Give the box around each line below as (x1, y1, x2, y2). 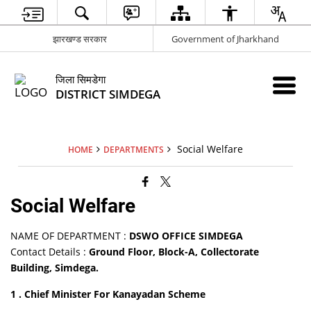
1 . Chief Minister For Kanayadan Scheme (10, 287, 206, 301)
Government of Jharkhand (171, 32, 279, 45)
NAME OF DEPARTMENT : (10, 229, 130, 242)
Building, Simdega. (10, 261, 99, 274)
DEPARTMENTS (103, 144, 164, 155)
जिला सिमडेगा (56, 72, 106, 86)
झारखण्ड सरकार (53, 32, 108, 45)
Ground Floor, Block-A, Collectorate (89, 245, 260, 258)
